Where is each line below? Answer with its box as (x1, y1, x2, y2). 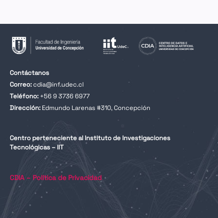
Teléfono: (10, 91, 38, 100)
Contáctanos (10, 69, 49, 77)
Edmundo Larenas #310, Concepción (40, 103, 150, 112)
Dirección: (10, 103, 40, 112)
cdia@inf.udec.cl (33, 80, 84, 89)
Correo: (10, 80, 32, 89)
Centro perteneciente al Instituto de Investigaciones (10, 134, 170, 143)
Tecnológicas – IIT (10, 143, 64, 152)
